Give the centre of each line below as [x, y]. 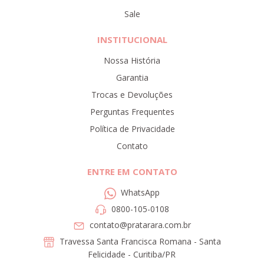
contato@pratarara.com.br [140, 225]
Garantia [132, 78]
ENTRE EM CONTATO [132, 172]
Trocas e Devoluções [132, 95]
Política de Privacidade [132, 129]
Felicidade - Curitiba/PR [132, 254]
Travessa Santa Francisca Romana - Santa [139, 241]
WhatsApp [140, 193]
